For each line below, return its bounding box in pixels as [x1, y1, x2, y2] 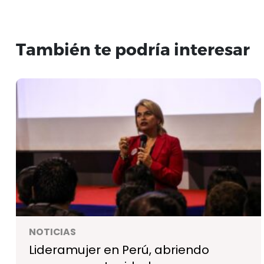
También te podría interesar [16, 38, 250, 58]
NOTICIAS [28, 225, 76, 239]
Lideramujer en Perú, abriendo [28, 241, 209, 258]
